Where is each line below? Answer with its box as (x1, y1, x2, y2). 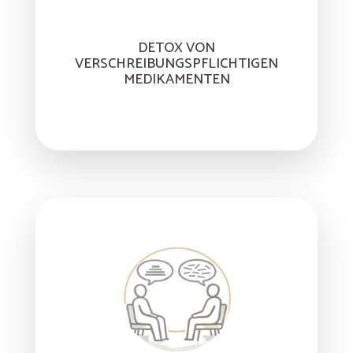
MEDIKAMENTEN (123, 67, 230, 91)
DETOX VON (138, 35, 215, 60)
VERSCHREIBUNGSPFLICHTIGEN (75, 51, 278, 76)
